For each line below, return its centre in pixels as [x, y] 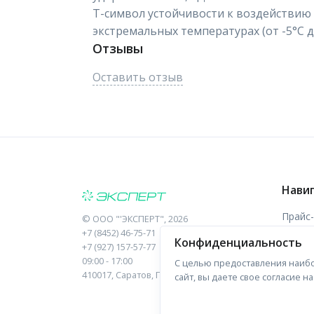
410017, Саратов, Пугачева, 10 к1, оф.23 [165, 275]
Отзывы [118, 48]
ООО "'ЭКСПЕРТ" [128, 219]
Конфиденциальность [238, 243]
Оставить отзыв [138, 77]
